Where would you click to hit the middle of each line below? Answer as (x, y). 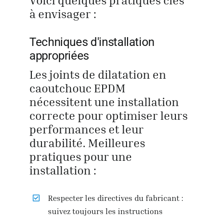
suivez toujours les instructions (106, 211)
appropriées (59, 55)
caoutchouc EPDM (77, 88)
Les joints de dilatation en (98, 74)
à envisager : (63, 13)
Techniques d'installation (92, 42)
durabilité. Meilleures (87, 142)
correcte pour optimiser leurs (108, 115)
